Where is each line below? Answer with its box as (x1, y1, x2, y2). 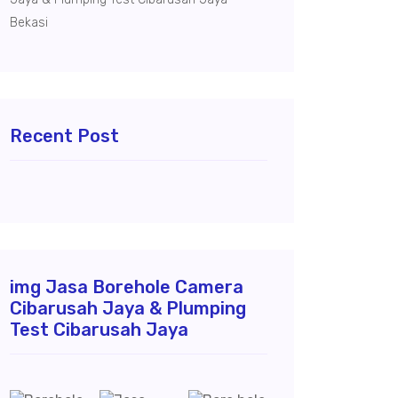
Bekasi (10, 15, 48, 30)
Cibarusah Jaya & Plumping (10, 298, 246, 319)
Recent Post (10, 125, 119, 147)
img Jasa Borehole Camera (10, 276, 243, 298)
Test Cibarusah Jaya (10, 319, 188, 340)
